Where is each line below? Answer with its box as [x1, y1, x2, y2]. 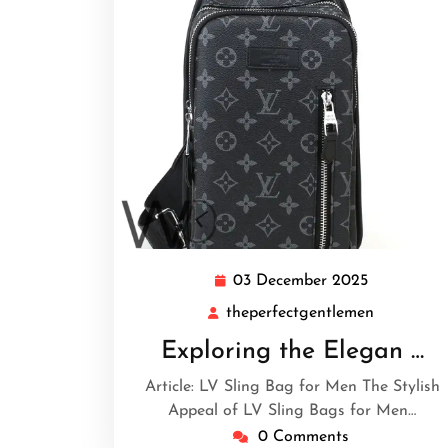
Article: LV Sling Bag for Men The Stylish [144, 379, 440, 395]
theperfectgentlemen [226, 305, 374, 321]
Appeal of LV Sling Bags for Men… [168, 403, 416, 419]
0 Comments [258, 429, 349, 445]
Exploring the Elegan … [160, 339, 424, 364]
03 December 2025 [232, 273, 368, 289]
